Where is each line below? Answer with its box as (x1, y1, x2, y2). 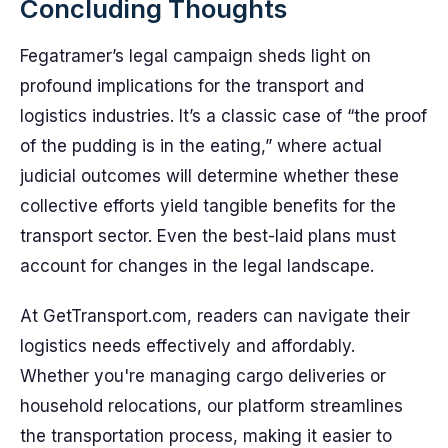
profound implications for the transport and (20, 76, 364, 96)
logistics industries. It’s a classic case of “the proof (20, 106, 427, 126)
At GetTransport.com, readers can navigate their (20, 306, 410, 326)
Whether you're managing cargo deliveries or (20, 366, 386, 386)
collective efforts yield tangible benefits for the (20, 196, 396, 216)
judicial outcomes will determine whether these (20, 166, 399, 186)
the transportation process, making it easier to (20, 426, 392, 446)
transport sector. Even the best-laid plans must (20, 226, 396, 246)
